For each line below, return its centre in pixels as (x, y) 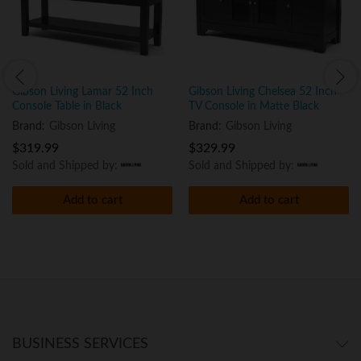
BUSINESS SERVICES (80, 344)
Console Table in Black (67, 106)
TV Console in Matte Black (254, 106)
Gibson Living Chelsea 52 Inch (263, 91)
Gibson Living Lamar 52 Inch (83, 91)
